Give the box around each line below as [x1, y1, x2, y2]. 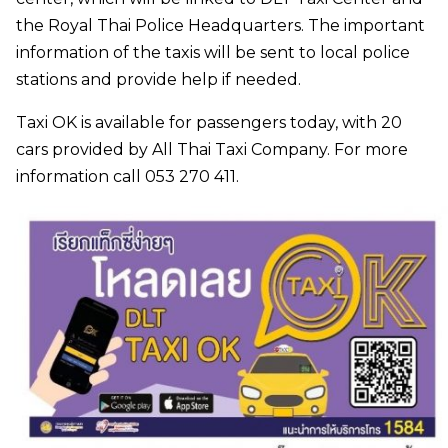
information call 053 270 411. [16, 166, 239, 186]
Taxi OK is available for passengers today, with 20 [16, 112, 402, 132]
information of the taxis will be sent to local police [16, 42, 410, 62]
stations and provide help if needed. [16, 69, 301, 89]
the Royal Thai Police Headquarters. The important [16, 15, 425, 35]
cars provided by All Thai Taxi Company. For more [16, 139, 408, 159]
